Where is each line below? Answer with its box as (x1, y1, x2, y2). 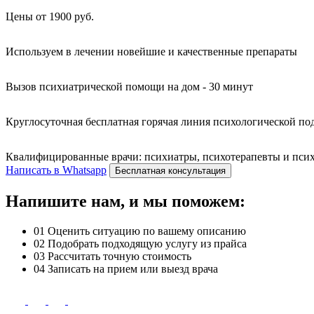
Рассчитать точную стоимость (48, 250, 191, 262)
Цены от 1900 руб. (6, 10, 94, 22)
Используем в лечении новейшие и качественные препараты (6, 45, 297, 57)
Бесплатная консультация (115, 165, 226, 176)
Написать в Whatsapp (6, 163, 107, 176)
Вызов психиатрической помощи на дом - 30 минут (6, 80, 253, 93)
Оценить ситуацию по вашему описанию (48, 224, 246, 237)
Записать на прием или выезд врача (48, 262, 218, 275)
